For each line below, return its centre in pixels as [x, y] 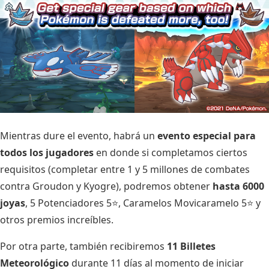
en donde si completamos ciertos [171, 153]
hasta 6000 [238, 186]
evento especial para [207, 136]
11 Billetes [191, 246]
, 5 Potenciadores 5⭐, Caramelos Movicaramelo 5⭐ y [143, 203]
